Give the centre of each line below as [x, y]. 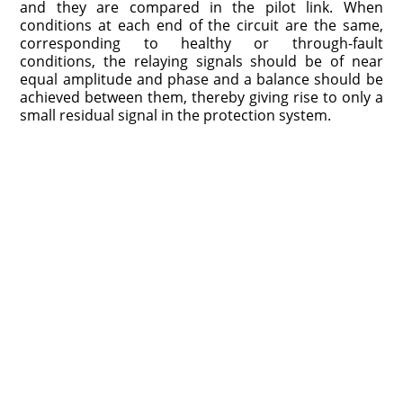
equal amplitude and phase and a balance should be [201, 79]
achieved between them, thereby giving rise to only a [201, 97]
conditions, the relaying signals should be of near [201, 61]
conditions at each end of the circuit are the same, [201, 25]
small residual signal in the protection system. [176, 115]
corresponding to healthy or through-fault [201, 43]
